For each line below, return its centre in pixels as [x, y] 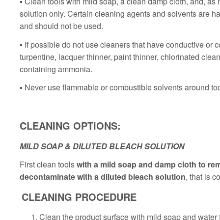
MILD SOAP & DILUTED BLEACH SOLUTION [102, 146]
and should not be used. [61, 26]
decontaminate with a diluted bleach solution [103, 177]
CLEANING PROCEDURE [79, 196]
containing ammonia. [56, 69]
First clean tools [48, 165]
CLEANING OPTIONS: [70, 126]
